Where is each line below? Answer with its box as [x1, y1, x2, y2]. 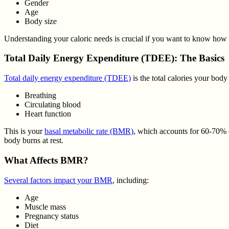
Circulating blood [25, 100, 81, 109]
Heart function [25, 109, 71, 119]
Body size [25, 16, 57, 26]
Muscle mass [25, 202, 66, 211]
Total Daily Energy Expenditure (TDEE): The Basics [4, 53, 224, 64]
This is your [4, 127, 44, 136]
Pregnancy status [25, 211, 79, 220]
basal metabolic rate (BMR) [44, 127, 133, 136]
